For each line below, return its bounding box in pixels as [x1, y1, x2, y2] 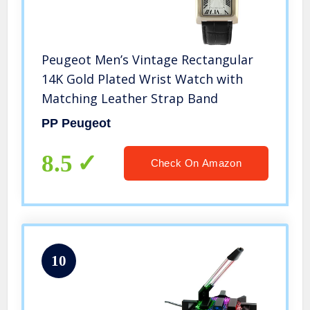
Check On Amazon [150, 157, 241, 170]
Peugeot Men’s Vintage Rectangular [42, 51, 254, 69]
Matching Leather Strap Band [42, 90, 219, 107]
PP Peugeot [42, 116, 111, 131]
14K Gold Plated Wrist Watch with [42, 71, 244, 88]
